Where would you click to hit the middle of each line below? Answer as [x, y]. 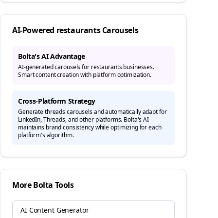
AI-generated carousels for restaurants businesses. [86, 67]
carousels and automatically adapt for [116, 112]
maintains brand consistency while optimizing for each [90, 127]
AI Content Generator [55, 210]
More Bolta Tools [43, 185]
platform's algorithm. [46, 135]
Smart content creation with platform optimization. [85, 75]
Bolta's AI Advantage [52, 56]
